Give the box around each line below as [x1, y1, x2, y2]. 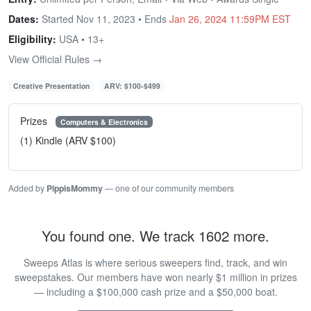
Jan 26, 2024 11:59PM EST [169, 11, 291, 26]
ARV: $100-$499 [104, 80, 161, 91]
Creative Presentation [12, 80, 90, 91]
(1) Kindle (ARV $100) [20, 133, 116, 148]
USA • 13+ [56, 31, 104, 46]
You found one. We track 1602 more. [42, 226, 269, 246]
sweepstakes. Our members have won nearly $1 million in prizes [14, 270, 297, 285]
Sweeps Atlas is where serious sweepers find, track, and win [24, 255, 287, 270]
